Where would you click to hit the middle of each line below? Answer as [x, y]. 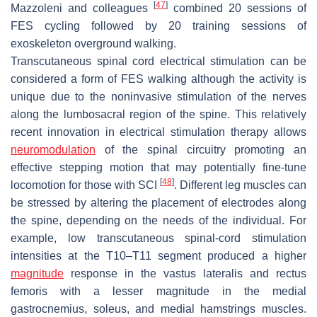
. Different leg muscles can [240, 185]
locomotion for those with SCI [85, 185]
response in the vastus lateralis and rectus [185, 273]
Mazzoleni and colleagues [82, 8]
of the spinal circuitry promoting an [201, 149]
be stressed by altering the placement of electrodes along [158, 202]
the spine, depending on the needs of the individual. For [158, 220]
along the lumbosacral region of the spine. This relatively [158, 114]
